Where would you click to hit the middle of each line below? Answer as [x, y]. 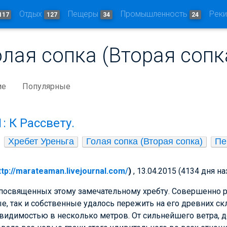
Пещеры [84, 14]
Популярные [47, 87]
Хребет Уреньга [41, 142]
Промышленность [155, 14]
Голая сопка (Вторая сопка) [144, 142]
